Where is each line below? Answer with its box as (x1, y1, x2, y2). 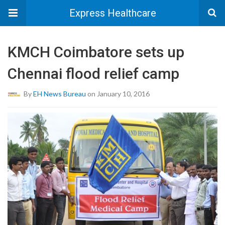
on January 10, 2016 (86, 89, 150, 98)
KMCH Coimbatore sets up (8, 43, 184, 61)
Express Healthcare (69, 7, 156, 19)
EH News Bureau (33, 89, 86, 98)
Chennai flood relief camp (8, 65, 179, 82)
